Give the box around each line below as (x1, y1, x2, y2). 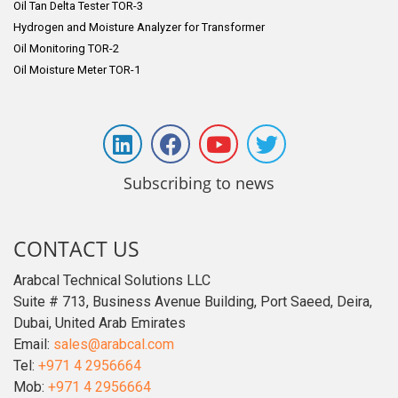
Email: (13, 336, 53, 353)
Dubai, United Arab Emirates (13, 314, 186, 331)
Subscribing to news (123, 172, 275, 194)
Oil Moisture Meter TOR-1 (13, 63, 140, 76)
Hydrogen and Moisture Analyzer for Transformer (13, 20, 265, 34)
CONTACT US (13, 235, 139, 263)
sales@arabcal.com (53, 336, 174, 353)
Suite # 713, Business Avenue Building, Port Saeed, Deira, (13, 293, 372, 310)
